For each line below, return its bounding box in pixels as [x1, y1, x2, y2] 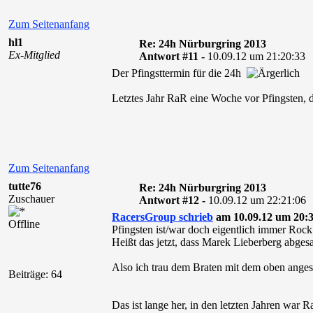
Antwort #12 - [138, 194, 208, 206]
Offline [8, 218, 40, 230]
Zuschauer [8, 193, 54, 205]
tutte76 [8, 180, 41, 192]
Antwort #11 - [138, 50, 208, 62]
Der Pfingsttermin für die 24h [112, 67, 247, 79]
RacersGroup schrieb [112, 211, 213, 223]
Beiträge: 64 [8, 268, 62, 280]
